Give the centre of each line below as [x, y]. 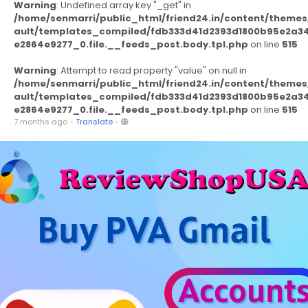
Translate [94, 122]
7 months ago [41, 122]
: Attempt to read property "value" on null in [152, 70]
